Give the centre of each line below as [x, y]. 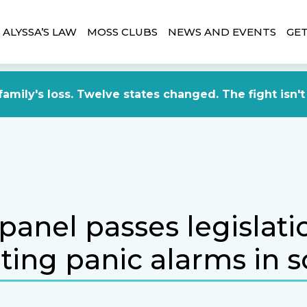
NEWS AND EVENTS [222, 32]
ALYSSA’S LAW [40, 32]
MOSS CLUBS [122, 32]
